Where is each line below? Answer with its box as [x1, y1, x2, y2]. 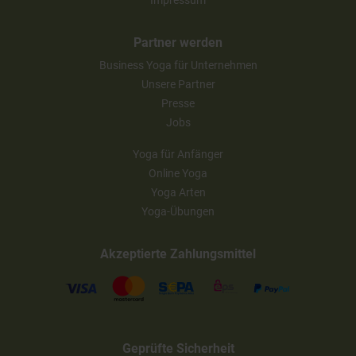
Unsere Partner [141, 77, 215, 91]
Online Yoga [149, 166, 207, 180]
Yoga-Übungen [141, 204, 215, 218]
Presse [161, 96, 195, 110]
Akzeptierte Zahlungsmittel [100, 246, 256, 261]
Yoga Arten [150, 185, 206, 199]
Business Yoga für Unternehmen [99, 58, 257, 72]
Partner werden [133, 35, 222, 51]
